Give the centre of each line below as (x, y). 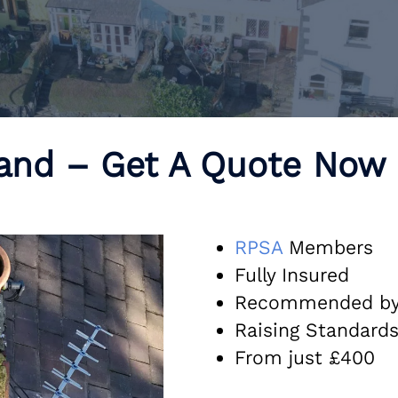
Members (328, 248)
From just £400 (305, 358)
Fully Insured (292, 275)
